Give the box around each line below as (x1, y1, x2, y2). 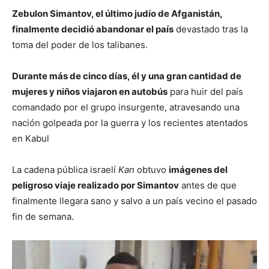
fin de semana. (12, 210, 74, 222)
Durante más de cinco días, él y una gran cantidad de (12, 70, 241, 82)
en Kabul (12, 132, 49, 144)
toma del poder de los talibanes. (12, 38, 148, 50)
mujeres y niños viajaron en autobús (12, 85, 168, 97)
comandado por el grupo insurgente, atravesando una (12, 101, 240, 113)
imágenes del (169, 163, 228, 175)
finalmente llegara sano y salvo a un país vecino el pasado (12, 195, 257, 207)
